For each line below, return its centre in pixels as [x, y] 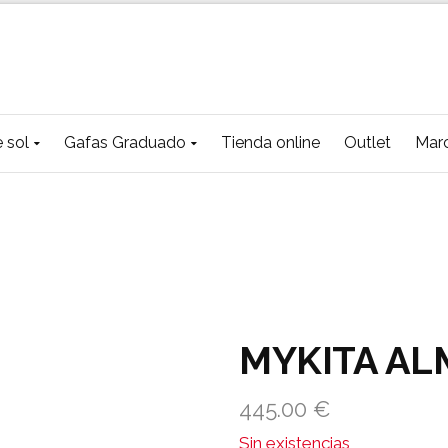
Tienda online [270, 142]
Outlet [367, 142]
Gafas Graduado [125, 142]
